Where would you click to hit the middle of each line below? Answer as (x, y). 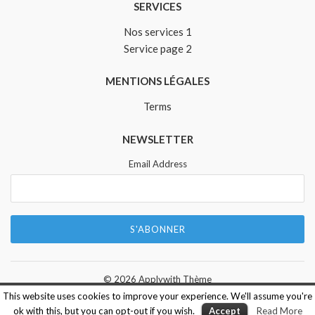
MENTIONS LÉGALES (157, 81)
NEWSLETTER (157, 139)
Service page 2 (157, 48)
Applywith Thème (175, 279)
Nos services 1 (157, 31)
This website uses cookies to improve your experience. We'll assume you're (157, 296)
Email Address (157, 163)
